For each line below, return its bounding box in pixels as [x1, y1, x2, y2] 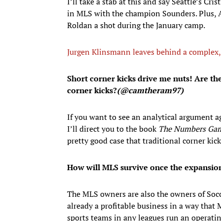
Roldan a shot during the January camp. [67, 19, 205, 31]
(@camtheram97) [117, 84, 184, 96]
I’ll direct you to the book [67, 123, 158, 134]
